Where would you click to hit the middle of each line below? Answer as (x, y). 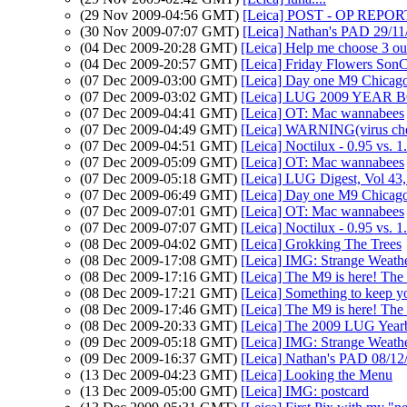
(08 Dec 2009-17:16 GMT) (160, 277)
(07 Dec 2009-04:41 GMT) (160, 113)
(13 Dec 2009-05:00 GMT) (160, 391)
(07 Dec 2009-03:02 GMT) (160, 97)
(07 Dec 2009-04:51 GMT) (160, 146)
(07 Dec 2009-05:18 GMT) (160, 179)
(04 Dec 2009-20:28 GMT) (160, 48)
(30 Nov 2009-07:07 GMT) (161, 31)
